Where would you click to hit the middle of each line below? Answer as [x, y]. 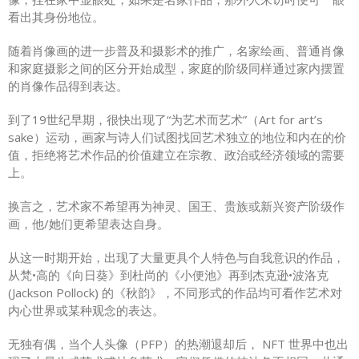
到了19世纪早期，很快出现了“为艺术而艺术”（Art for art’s [165, 119]
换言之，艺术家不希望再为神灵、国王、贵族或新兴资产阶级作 [176, 206]
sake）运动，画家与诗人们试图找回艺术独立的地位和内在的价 [177, 137]
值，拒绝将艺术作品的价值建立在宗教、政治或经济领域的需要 [176, 154]
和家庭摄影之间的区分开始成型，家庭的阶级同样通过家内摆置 [176, 68]
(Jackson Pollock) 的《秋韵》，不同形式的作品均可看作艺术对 [175, 292]
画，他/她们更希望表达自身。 [89, 223]
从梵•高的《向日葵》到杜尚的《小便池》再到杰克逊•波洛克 [168, 274]
